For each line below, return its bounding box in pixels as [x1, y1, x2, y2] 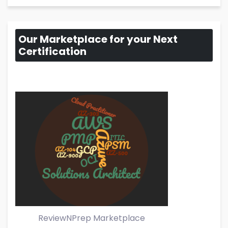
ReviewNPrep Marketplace [38, 212, 145, 224]
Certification [18, 44, 87, 59]
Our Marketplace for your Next [18, 32, 178, 46]
